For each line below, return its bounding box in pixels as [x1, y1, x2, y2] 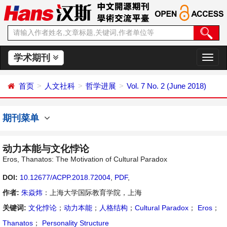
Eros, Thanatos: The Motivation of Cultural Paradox [3, 155, 167, 163]
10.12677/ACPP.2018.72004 [20, 173, 110, 181]
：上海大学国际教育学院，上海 [43, 188, 142, 197]
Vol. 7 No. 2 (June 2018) [127, 82, 206, 90]
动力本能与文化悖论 [3, 143, 89, 154]
